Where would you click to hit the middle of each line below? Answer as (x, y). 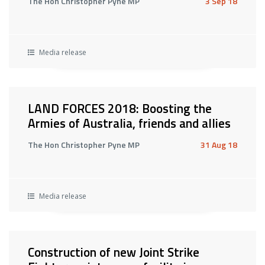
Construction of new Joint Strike (114, 252)
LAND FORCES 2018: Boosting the (120, 108)
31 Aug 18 (219, 145)
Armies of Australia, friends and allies (129, 123)
